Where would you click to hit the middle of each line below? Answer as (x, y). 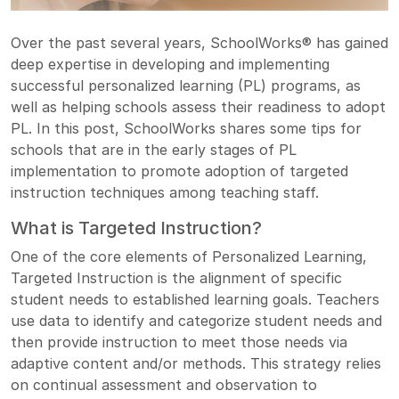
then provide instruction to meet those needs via (179, 342)
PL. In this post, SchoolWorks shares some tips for (186, 128)
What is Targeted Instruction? (136, 228)
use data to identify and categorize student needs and (196, 320)
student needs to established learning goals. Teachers (195, 299)
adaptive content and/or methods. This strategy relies (196, 363)
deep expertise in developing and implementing (170, 64)
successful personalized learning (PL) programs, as (186, 85)
